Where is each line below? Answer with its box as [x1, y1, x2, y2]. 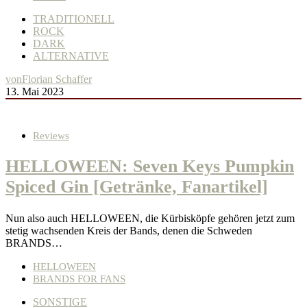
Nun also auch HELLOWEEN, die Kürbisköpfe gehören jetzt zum [5, 212, 295, 224]
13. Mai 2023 [5, 86, 64, 98]
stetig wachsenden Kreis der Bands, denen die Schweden [5, 224, 252, 236]
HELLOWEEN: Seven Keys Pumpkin [5, 156, 294, 177]
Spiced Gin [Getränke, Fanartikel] [5, 177, 268, 197]
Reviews [33, 130, 69, 142]
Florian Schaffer [22, 73, 92, 86]
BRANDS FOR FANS [33, 273, 125, 284]
